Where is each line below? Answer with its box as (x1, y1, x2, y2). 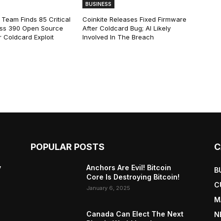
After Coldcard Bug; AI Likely (82, 24, 171, 33)
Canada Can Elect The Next (86, 210, 184, 219)
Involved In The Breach (82, 33, 154, 41)
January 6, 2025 (86, 184, 131, 192)
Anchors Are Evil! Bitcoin (86, 163, 172, 172)
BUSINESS (85, 1, 112, 7)
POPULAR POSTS (31, 142, 105, 152)
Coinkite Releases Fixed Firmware (82, 15, 187, 24)
